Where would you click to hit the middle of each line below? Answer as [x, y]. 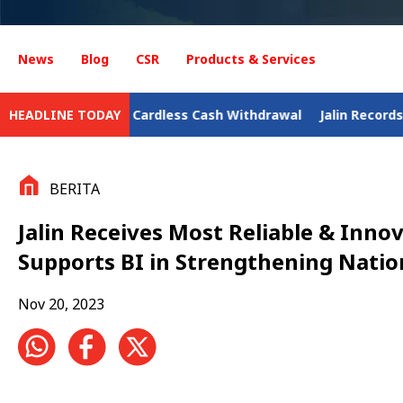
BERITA [75, 189]
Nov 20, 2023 [61, 304]
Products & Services [251, 59]
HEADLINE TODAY [65, 115]
